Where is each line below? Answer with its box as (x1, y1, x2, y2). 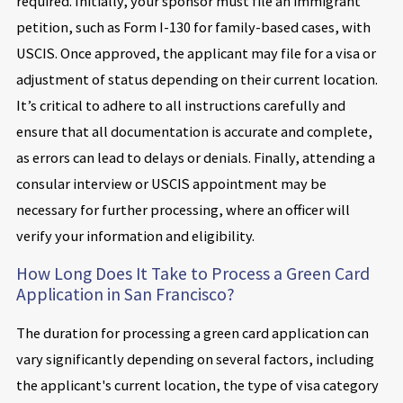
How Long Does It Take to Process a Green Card (15, 263, 370, 285)
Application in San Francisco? (15, 283, 235, 306)
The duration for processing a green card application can (15, 323, 369, 342)
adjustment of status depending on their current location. (15, 69, 378, 88)
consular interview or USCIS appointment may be (15, 174, 327, 193)
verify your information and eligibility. (15, 226, 255, 245)
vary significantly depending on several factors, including (15, 349, 374, 368)
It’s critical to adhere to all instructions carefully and (15, 95, 345, 114)
